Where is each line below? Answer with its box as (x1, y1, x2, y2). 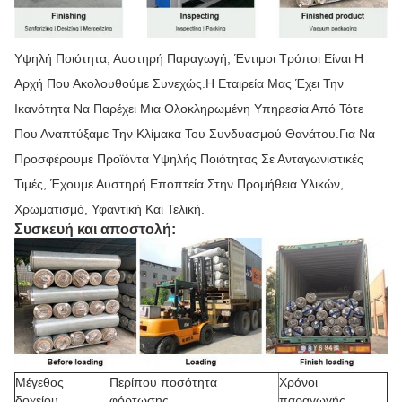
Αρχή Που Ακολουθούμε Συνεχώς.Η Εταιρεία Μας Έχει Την (14, 75, 344, 91)
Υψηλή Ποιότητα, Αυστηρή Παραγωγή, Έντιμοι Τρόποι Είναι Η (14, 50, 363, 66)
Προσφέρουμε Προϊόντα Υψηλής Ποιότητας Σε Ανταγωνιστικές (14, 151, 363, 166)
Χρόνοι (279, 375, 318, 390)
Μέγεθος (15, 375, 64, 390)
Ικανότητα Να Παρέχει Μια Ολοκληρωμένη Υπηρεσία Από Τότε (14, 100, 363, 116)
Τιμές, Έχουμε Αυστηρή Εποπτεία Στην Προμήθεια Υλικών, (14, 176, 344, 191)
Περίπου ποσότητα (109, 375, 217, 390)
